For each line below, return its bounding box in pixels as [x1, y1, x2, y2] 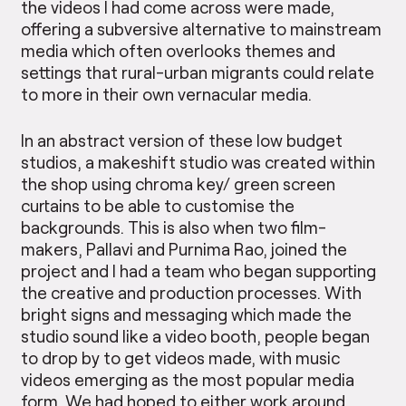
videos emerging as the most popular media [21, 368, 355, 390]
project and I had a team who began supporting [21, 259, 377, 281]
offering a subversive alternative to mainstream [21, 18, 382, 40]
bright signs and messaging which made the [21, 303, 353, 324]
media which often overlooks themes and [21, 40, 336, 62]
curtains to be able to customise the [21, 194, 295, 216]
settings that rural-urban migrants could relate [21, 62, 375, 83]
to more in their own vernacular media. [21, 83, 313, 105]
